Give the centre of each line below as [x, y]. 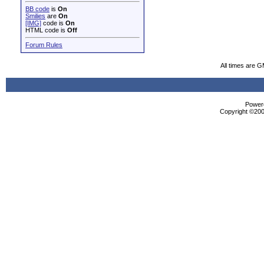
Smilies [35, 16]
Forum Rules [44, 45]
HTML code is [46, 30]
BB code [37, 9]
